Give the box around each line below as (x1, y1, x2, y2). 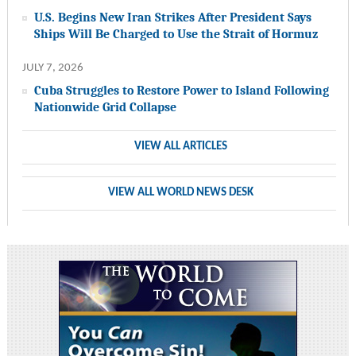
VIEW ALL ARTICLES (133, 141, 227, 153)
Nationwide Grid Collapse (33, 99, 176, 115)
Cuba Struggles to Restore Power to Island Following (33, 83, 329, 99)
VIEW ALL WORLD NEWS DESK (107, 187, 253, 199)
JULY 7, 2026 (21, 62, 83, 75)
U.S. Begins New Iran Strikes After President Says (33, 10, 311, 25)
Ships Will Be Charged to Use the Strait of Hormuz (33, 26, 318, 42)
